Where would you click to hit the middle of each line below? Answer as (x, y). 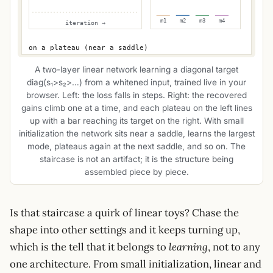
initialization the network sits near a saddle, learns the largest (136, 133)
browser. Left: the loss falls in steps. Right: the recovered (136, 95)
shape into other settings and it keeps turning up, (125, 230)
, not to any (234, 247)
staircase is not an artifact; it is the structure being (136, 159)
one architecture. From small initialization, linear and (136, 264)
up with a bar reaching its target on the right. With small (136, 120)
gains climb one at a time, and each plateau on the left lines (136, 108)
